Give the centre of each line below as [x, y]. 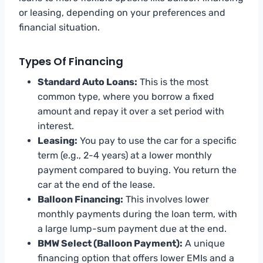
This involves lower [166, 199]
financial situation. [59, 27]
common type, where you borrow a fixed [126, 96]
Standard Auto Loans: [87, 82]
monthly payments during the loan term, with [137, 214]
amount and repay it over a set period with [131, 111]
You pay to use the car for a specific [157, 140]
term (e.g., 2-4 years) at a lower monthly [125, 155]
